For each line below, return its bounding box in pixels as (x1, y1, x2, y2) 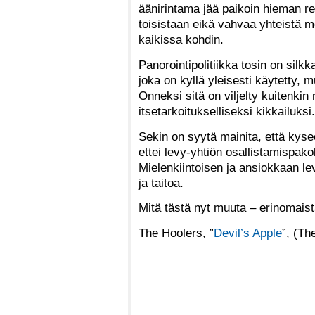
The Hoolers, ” (139, 225, 214, 240)
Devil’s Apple (214, 225, 282, 240)
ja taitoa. (139, 175, 187, 190)
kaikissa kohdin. (139, 32, 224, 47)
